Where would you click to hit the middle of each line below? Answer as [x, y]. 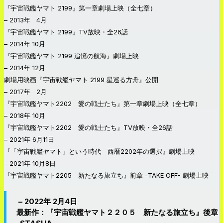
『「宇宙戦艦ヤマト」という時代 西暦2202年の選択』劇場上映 [99, 152]
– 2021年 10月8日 [30, 164]
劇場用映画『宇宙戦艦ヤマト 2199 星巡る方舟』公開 [81, 80]
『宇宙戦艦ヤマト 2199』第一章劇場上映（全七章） [80, 8]
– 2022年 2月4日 [47, 202]
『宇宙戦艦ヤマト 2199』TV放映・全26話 [66, 32]
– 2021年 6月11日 [29, 140]
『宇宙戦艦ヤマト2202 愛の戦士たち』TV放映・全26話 [88, 128]
